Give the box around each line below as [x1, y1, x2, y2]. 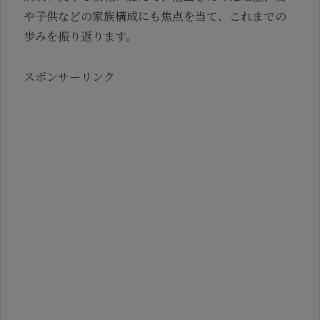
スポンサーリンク [24, 69, 115, 86]
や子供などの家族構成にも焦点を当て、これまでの [24, 8, 286, 25]
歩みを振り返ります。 [24, 28, 137, 45]
